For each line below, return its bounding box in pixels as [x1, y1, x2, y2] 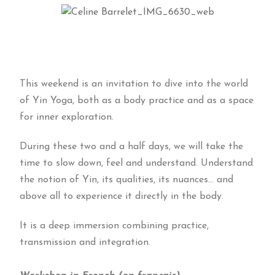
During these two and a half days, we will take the [20, 142, 244, 152]
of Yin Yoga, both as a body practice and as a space [20, 96, 254, 106]
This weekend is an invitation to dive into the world [20, 79, 249, 90]
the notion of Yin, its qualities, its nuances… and [20, 175, 234, 185]
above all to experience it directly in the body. [20, 192, 227, 202]
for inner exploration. [20, 112, 114, 123]
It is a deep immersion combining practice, [20, 221, 209, 231]
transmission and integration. [20, 238, 151, 248]
